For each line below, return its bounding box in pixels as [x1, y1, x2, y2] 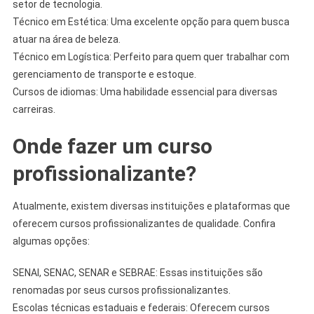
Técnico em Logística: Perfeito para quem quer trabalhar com [12, 50, 289, 62]
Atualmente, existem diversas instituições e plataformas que [12, 200, 290, 212]
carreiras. [12, 103, 55, 115]
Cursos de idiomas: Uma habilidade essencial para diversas [12, 86, 278, 97]
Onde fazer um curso [12, 133, 212, 158]
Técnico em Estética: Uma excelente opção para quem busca [12, 15, 289, 27]
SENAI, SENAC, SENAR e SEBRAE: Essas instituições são [12, 266, 263, 278]
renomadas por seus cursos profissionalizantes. [12, 284, 231, 296]
